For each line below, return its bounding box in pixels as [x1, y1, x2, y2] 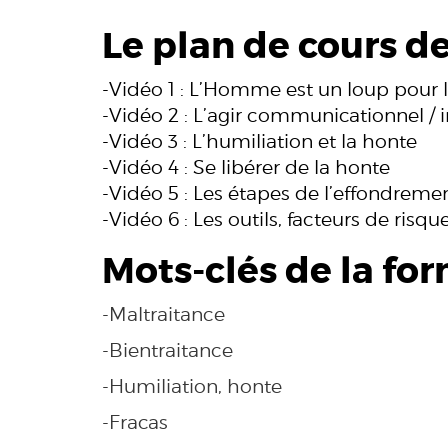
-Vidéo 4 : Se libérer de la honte [102, 156, 390, 179]
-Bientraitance [102, 339, 233, 362]
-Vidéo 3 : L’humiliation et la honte [102, 130, 417, 153]
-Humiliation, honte [102, 375, 282, 398]
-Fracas [102, 411, 168, 434]
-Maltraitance [102, 303, 225, 326]
